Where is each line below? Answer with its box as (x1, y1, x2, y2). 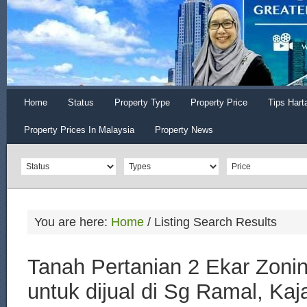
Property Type (114, 97, 170, 108)
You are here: (34, 215, 111, 229)
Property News (155, 125, 213, 135)
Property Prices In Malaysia (24, 125, 134, 135)
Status (68, 97, 94, 108)
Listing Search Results (151, 215, 277, 229)
